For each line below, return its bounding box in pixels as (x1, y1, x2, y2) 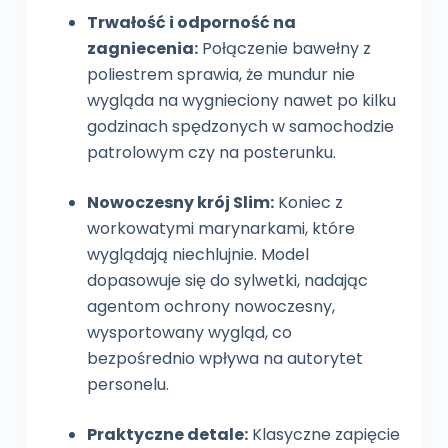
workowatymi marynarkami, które (86, 216, 355, 240)
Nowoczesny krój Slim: (86, 190, 274, 214)
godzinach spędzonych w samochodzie (86, 114, 394, 138)
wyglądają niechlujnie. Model (86, 242, 309, 266)
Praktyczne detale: (86, 422, 248, 446)
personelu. (86, 372, 169, 396)
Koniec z (273, 190, 343, 214)
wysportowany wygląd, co (86, 320, 292, 344)
